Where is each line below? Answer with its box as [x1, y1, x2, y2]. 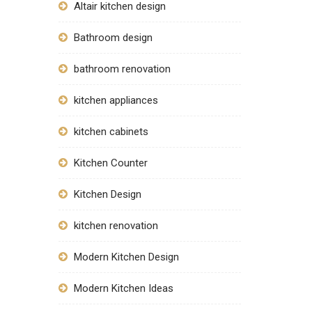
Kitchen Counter [73, 157, 148, 169]
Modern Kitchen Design [73, 251, 182, 263]
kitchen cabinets [73, 125, 148, 138]
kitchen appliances [73, 94, 158, 107]
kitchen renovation [73, 219, 158, 232]
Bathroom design [73, 31, 153, 44]
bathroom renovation [73, 63, 171, 75]
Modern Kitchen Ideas [73, 282, 173, 295]
